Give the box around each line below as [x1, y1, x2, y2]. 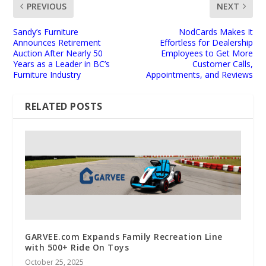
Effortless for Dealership [159, 36, 253, 48]
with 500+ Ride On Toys [25, 241, 129, 253]
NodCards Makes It [178, 26, 253, 37]
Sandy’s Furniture [13, 26, 79, 37]
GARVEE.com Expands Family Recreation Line [25, 230, 223, 242]
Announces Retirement [13, 36, 102, 48]
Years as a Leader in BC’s [13, 58, 110, 69]
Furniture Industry [13, 68, 81, 80]
